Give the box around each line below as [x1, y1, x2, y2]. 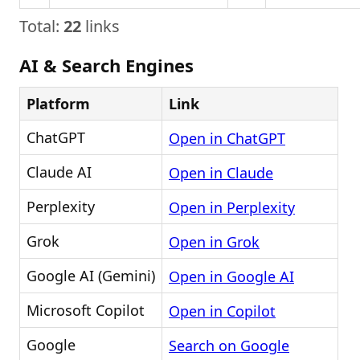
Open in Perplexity [169, 198, 295, 218]
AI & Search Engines [19, 53, 194, 77]
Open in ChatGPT [169, 129, 285, 149]
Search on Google [169, 336, 289, 356]
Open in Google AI [169, 267, 294, 287]
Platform [27, 94, 90, 113]
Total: [19, 15, 63, 37]
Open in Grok [169, 232, 260, 252]
